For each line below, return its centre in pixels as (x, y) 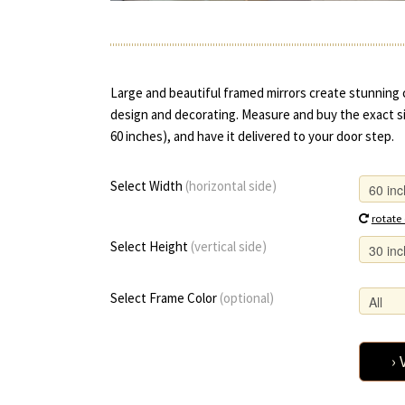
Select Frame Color (165, 298)
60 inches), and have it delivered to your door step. (252, 137)
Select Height (151, 247)
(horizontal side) (231, 186)
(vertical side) (229, 247)
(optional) (247, 298)
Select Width (148, 186)
